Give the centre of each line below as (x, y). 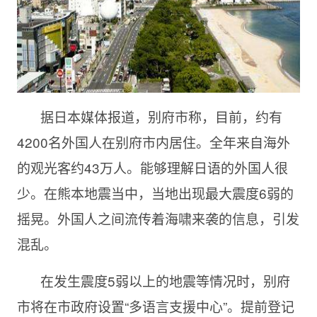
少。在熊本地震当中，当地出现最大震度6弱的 (155, 193)
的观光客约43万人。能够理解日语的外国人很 (152, 167)
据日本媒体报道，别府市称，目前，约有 (161, 116)
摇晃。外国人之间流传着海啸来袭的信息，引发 (158, 218)
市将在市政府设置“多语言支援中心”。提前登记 (155, 306)
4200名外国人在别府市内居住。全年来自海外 (153, 142)
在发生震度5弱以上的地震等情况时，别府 (165, 281)
